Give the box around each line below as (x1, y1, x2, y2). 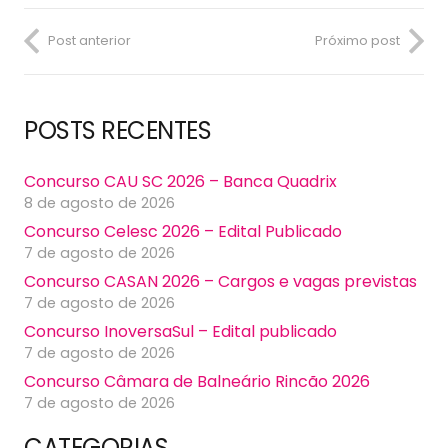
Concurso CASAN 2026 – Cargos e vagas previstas (24, 269, 417, 293)
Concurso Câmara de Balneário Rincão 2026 (24, 369, 370, 393)
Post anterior (48, 32, 131, 50)
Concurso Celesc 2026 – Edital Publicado (24, 219, 342, 243)
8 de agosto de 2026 (24, 192, 175, 213)
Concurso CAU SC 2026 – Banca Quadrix (24, 169, 337, 193)
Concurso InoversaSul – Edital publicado (24, 319, 337, 343)
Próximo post (315, 32, 400, 50)
